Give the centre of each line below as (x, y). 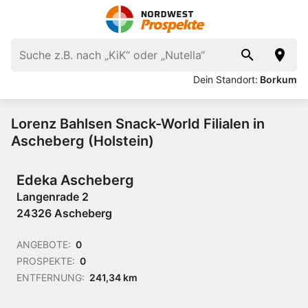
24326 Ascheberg (64, 213)
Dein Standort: (225, 79)
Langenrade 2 (53, 197)
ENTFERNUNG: (51, 277)
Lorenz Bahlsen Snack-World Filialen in (138, 124)
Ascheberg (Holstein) (82, 141)
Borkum (278, 79)
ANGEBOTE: (44, 244)
